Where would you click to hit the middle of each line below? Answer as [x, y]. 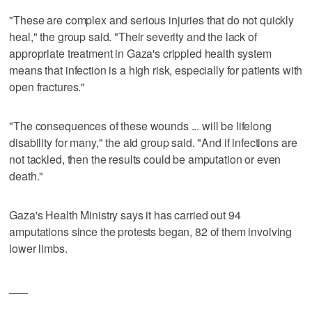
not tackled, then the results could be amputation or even [145, 159]
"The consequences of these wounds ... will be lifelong [140, 125]
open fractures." [47, 86]
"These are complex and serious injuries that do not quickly [152, 19]
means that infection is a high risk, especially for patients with [156, 70]
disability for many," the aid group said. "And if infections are [153, 142]
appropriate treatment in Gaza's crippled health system [140, 53]
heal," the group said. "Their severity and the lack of [133, 36]
